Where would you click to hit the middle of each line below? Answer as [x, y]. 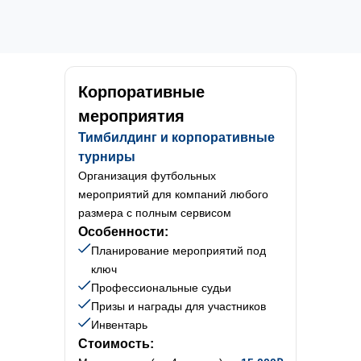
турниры [107, 157]
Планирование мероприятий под [178, 251]
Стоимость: [116, 344]
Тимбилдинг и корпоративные [176, 137]
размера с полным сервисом [155, 213]
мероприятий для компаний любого [173, 194]
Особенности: [123, 232]
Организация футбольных [147, 176]
